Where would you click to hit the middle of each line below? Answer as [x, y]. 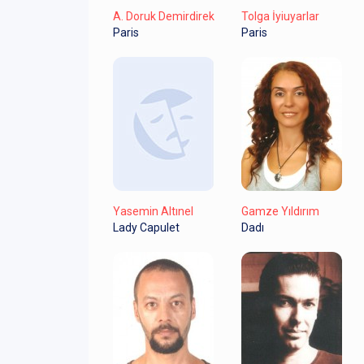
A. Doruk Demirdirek [164, 16]
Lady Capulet [146, 227]
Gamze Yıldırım [280, 211]
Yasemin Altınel [153, 211]
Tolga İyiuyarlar [280, 16]
